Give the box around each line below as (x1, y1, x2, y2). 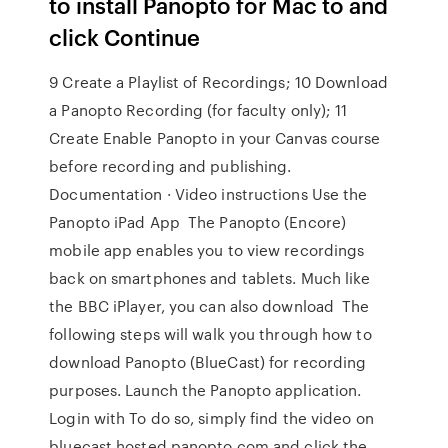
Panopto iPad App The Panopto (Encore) (49, 211, 347, 233)
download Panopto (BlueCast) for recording (49, 351, 367, 373)
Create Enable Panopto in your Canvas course (49, 127, 381, 149)
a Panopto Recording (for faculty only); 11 (49, 99, 348, 121)
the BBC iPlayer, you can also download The (49, 295, 370, 317)
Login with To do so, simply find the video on (49, 407, 374, 429)
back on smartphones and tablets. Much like (49, 267, 371, 289)
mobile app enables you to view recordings (49, 239, 365, 261)
